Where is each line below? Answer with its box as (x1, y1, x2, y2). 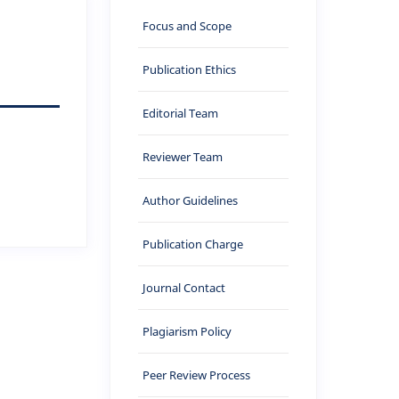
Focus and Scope (142, 18, 232, 34)
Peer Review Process (142, 367, 251, 383)
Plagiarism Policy (142, 323, 232, 339)
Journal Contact (142, 280, 226, 296)
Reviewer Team (142, 149, 224, 165)
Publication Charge (142, 236, 244, 252)
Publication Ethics (142, 61, 237, 77)
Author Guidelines (142, 192, 239, 208)
